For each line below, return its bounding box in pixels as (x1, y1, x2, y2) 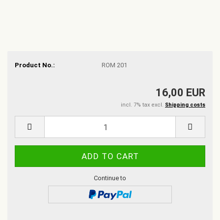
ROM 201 (101, 61, 127, 69)
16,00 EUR (156, 86, 205, 99)
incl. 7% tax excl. (121, 102, 165, 108)
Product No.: (15, 61, 55, 69)
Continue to (94, 174, 126, 182)
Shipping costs (165, 102, 205, 108)
